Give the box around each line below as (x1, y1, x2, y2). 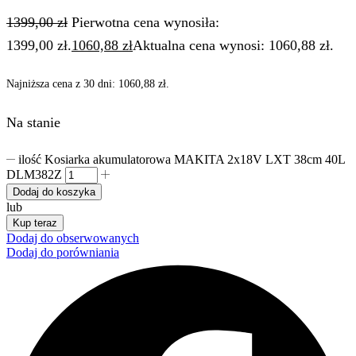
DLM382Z (6, 167, 62, 181)
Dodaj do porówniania (6, 245, 119, 259)
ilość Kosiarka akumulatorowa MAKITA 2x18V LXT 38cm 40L (18, 152, 346, 166)
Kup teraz (13, 216, 57, 229)
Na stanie (6, 114, 60, 130)
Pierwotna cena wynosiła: (72, 14, 219, 31)
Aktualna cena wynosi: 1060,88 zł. (133, 37, 334, 54)
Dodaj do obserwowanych (6, 230, 139, 245)
